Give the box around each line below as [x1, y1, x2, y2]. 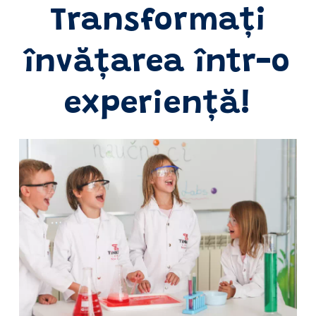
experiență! [63, 89, 252, 121]
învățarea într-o [25, 47, 291, 80]
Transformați [49, 6, 266, 38]
